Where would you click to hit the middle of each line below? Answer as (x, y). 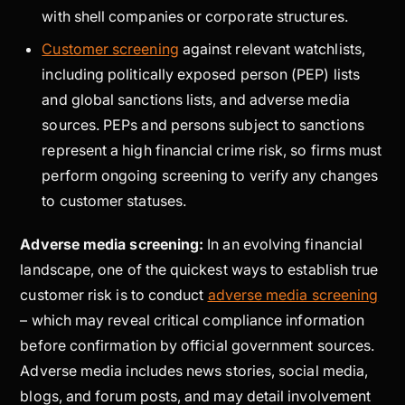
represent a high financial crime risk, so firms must (212, 150)
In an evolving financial (285, 244)
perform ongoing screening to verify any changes (210, 175)
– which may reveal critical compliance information (193, 320)
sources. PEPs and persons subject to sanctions (203, 124)
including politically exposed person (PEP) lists (201, 74)
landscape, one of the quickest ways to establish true (199, 269)
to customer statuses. (114, 200)
